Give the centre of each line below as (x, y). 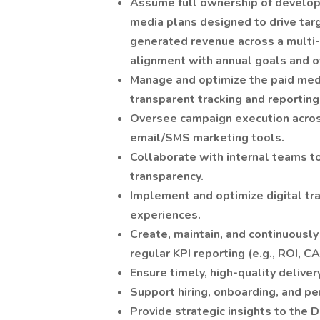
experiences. (165, 215)
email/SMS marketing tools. (207, 138)
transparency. (167, 176)
